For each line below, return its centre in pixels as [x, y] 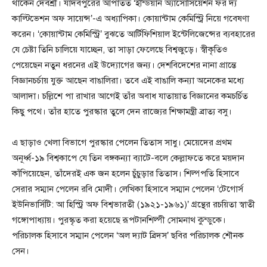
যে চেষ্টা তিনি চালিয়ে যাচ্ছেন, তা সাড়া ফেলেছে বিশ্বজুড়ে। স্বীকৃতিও [120, 49]
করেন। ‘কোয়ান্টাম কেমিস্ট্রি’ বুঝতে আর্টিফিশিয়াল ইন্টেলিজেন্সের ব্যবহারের [133, 34]
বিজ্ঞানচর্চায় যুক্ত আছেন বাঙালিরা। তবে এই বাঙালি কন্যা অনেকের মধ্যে [128, 80]
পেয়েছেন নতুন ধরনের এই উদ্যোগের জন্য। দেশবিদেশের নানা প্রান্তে [124, 65]
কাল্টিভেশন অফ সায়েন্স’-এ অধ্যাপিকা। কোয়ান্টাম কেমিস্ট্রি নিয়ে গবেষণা [131, 18]
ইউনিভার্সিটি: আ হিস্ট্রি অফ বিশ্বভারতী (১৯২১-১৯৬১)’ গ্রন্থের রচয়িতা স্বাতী [133, 204]
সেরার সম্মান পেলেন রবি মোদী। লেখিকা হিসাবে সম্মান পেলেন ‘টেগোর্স [128, 189]
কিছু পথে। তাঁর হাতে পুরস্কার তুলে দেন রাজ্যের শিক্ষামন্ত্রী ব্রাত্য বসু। [122, 111]
